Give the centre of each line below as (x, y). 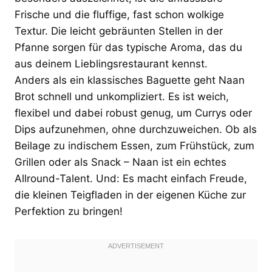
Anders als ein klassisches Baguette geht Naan (130, 80)
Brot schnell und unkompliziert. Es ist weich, (122, 96)
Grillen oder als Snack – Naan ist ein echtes (121, 162)
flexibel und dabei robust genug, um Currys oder (133, 113)
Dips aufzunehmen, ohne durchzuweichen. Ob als (136, 129)
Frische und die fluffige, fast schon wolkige (119, 14)
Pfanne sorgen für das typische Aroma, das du (128, 47)
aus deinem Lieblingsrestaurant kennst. (111, 63)
